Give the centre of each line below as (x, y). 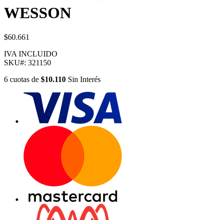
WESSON (38, 13)
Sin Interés (83, 79)
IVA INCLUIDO (31, 54)
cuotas (20, 79)
